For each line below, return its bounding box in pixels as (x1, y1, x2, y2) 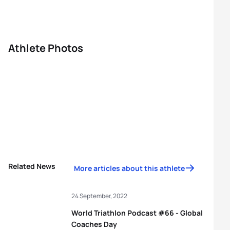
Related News (8, 161, 55, 171)
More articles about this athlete (74, 163, 185, 173)
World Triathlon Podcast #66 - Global (71, 208, 203, 218)
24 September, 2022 (71, 191, 127, 200)
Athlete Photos (8, 41, 83, 55)
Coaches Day (71, 219, 117, 229)
